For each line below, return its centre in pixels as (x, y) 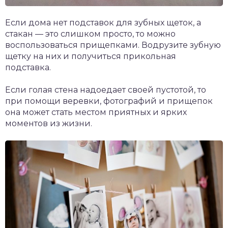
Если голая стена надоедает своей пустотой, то (106, 90)
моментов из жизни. (49, 124)
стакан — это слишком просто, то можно (90, 34)
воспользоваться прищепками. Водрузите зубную (113, 45)
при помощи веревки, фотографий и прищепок (109, 101)
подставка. (28, 68)
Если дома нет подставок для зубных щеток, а (103, 23)
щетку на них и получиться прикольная (91, 56)
